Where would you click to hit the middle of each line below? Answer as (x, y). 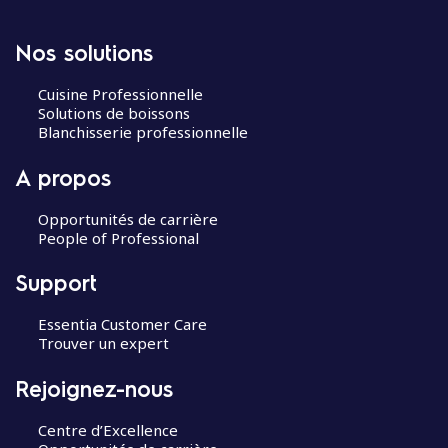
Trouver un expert (103, 343)
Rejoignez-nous (94, 387)
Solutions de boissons (113, 113)
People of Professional (118, 237)
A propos (63, 176)
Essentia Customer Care (122, 324)
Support (56, 282)
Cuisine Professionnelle (120, 94)
